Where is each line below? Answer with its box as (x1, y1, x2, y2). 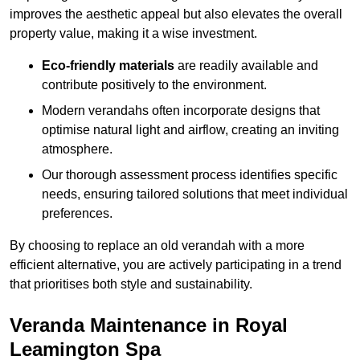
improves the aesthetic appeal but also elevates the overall (10, 7, 342, 22)
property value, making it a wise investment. (10, 27, 257, 41)
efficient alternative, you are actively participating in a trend (10, 258, 342, 272)
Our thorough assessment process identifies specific (42, 168, 337, 182)
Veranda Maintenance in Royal (10, 314, 288, 337)
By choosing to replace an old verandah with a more (10, 239, 305, 253)
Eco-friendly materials (42, 59, 174, 73)
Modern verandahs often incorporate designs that (42, 104, 320, 118)
